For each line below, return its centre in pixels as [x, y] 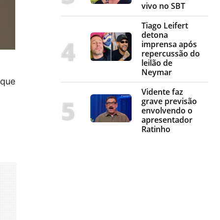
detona [155, 35]
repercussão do [171, 54]
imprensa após [169, 44]
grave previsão [169, 101]
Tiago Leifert [165, 26]
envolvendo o [167, 111]
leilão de [157, 63]
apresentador [167, 120]
